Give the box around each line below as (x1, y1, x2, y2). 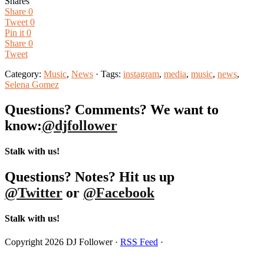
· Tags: (93, 68, 123, 79)
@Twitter (5, 185, 62, 201)
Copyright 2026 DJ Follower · (5, 236, 120, 247)
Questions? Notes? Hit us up (5, 169, 174, 185)
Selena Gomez (5, 79, 59, 90)
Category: (5, 68, 44, 79)
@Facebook (83, 185, 154, 201)
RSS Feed (120, 236, 158, 247)
